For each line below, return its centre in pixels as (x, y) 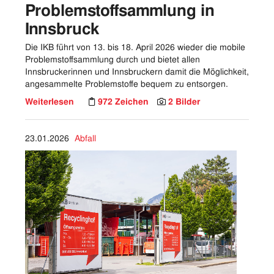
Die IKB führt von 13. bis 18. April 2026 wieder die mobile (135, 47)
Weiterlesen (50, 101)
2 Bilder (184, 101)
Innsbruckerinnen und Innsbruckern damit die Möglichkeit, (137, 71)
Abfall (85, 138)
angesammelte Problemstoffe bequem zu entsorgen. (127, 83)
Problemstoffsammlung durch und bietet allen (113, 59)
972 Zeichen (124, 101)
